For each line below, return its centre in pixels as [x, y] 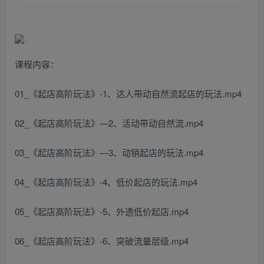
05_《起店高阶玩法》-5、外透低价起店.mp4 [102, 211]
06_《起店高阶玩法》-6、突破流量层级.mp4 [102, 240]
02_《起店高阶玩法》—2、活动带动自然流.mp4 [109, 123]
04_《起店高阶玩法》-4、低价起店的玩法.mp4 [106, 181]
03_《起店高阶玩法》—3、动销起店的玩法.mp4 [109, 152]
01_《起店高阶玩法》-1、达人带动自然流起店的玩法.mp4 [128, 93]
